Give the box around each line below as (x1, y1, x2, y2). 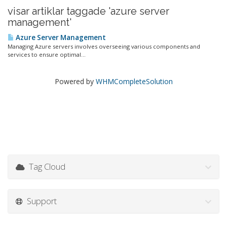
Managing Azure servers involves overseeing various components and (8, 43, 200, 50)
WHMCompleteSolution (95, 77, 173, 86)
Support (23, 195, 57, 207)
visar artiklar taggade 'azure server (8, 5, 169, 17)
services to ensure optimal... (8, 51, 86, 58)
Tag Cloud (25, 161, 65, 172)
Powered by (54, 77, 96, 86)
